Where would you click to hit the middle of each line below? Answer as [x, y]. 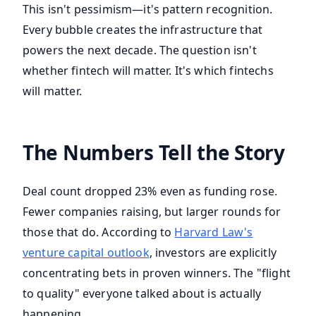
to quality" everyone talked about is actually [142, 294]
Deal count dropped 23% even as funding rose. [150, 192]
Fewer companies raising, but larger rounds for [152, 212]
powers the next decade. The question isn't [140, 50]
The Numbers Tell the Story [154, 153]
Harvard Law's [214, 232]
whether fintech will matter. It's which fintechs [148, 71]
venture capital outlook [86, 253]
